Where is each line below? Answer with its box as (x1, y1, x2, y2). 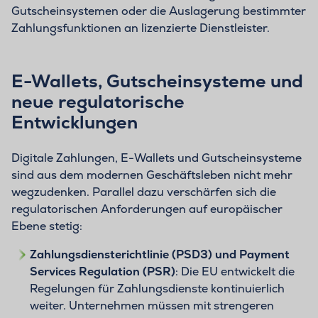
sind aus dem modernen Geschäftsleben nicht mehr (11, 168, 292, 183)
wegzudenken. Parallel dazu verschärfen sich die (11, 185, 276, 200)
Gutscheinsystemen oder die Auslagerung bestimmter (11, 4, 306, 19)
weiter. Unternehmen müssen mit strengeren (29, 298, 274, 314)
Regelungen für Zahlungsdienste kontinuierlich (29, 281, 285, 297)
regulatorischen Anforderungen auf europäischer (11, 202, 283, 217)
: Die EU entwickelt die (175, 264, 295, 280)
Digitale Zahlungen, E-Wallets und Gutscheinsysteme (11, 150, 302, 166)
